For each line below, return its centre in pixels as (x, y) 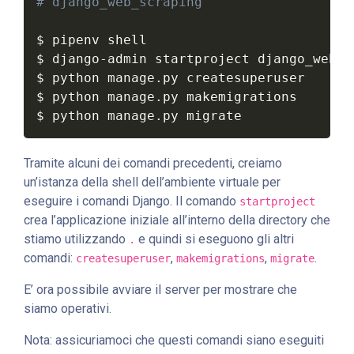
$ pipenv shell (92, 40)
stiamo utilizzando (76, 239)
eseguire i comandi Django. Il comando (132, 201)
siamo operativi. (68, 309)
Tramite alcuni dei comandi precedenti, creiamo (153, 164)
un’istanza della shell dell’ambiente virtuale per (152, 183)
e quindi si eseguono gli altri (215, 239)
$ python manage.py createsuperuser (171, 78)
